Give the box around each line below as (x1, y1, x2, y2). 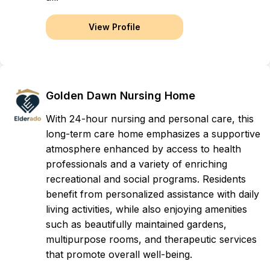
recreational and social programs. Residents (46, 173, 246, 185)
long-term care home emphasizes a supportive (46, 128, 260, 140)
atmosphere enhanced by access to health (46, 143, 241, 155)
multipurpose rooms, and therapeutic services (46, 233, 257, 245)
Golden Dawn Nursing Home (46, 89, 195, 102)
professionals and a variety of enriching (46, 158, 227, 170)
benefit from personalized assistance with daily (46, 188, 259, 200)
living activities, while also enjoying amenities (46, 203, 247, 215)
